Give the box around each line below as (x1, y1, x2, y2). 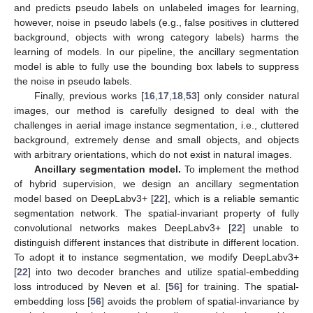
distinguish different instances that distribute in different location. (14, 236, 299, 248)
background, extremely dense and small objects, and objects (14, 133, 299, 145)
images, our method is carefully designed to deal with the (14, 104, 299, 116)
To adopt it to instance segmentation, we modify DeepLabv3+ (14, 251, 299, 263)
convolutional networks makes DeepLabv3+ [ (14, 221, 231, 233)
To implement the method (180, 163, 300, 175)
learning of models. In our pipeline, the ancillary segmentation (14, 45, 299, 57)
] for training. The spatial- (180, 280, 299, 292)
